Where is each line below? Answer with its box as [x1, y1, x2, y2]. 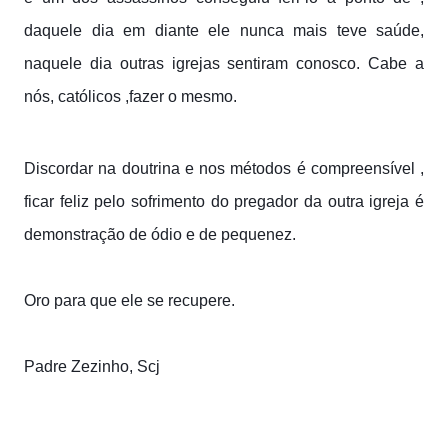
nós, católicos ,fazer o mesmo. [24, 87, 237, 105]
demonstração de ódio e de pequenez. [24, 225, 296, 243]
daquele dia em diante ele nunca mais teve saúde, [24, 21, 424, 39]
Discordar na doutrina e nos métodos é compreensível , [24, 159, 424, 177]
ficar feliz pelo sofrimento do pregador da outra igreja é [24, 192, 424, 210]
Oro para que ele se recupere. [24, 291, 235, 309]
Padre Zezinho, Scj [24, 357, 160, 375]
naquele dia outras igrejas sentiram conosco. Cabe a [24, 54, 424, 72]
